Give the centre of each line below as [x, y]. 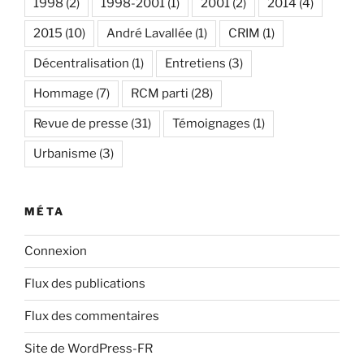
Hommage [63, 94]
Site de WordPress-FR [89, 349]
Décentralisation [81, 64]
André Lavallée [149, 34]
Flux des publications [85, 284]
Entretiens [195, 64]
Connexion [56, 251]
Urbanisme [65, 154]
